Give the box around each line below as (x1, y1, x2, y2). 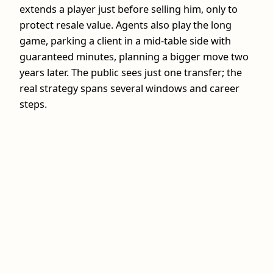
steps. (19, 97, 47, 111)
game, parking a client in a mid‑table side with (19, 34, 231, 48)
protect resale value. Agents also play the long (19, 18, 232, 32)
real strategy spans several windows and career (19, 81, 239, 95)
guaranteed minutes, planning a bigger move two (19, 49, 249, 63)
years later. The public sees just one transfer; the (19, 65, 242, 79)
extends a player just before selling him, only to (19, 2, 238, 16)
